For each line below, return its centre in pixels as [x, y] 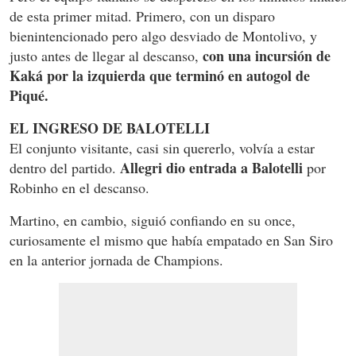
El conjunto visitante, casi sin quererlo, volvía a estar [162, 147]
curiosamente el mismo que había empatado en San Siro [171, 240]
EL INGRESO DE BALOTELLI [110, 128]
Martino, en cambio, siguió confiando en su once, [153, 220]
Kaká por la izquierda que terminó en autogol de [160, 75]
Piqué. [29, 95]
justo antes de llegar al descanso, [106, 55]
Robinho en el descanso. [79, 187]
